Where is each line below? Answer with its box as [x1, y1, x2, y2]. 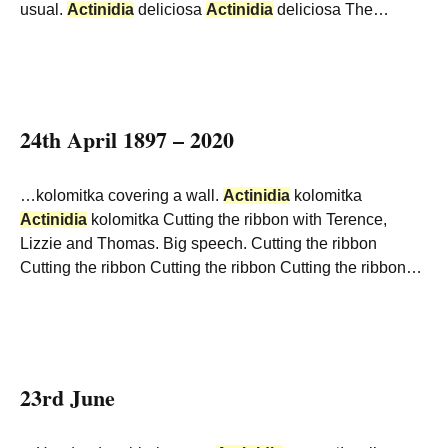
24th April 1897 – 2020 [20, 123, 234, 156]
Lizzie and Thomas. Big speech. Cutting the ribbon [20, 235, 377, 252]
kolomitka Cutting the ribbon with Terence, [87, 211, 387, 228]
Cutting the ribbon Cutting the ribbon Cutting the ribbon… [20, 259, 422, 276]
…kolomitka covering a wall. [20, 187, 223, 204]
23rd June [20, 381, 115, 414]
